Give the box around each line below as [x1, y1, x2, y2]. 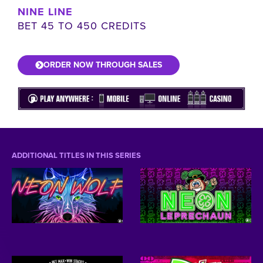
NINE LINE [18, 4, 73, 19]
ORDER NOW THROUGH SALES [43, 58, 162, 71]
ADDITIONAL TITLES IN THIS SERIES [12, 149, 141, 161]
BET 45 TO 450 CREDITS [18, 18, 147, 33]
